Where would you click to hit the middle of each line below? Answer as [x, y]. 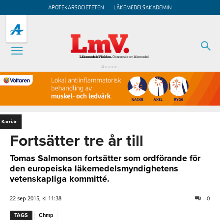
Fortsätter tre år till [77, 141]
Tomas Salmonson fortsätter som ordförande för [105, 158]
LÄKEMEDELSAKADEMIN [143, 8]
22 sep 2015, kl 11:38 [36, 198]
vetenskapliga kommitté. [60, 179]
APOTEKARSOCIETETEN [76, 8]
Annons [110, 67]
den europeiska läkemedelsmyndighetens [94, 168]
